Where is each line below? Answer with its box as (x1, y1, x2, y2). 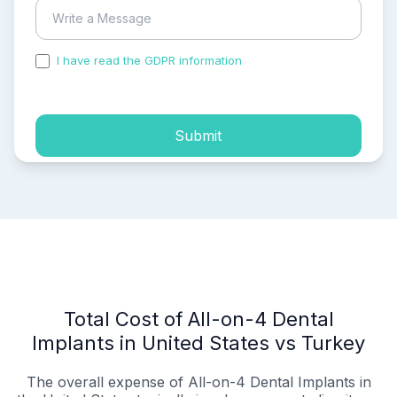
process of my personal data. (35, 68, 198, 83)
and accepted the (245, 53, 345, 68)
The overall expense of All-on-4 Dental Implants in (26, 373, 371, 392)
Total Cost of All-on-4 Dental (63, 307, 334, 331)
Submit (175, 126, 222, 144)
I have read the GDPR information (53, 53, 245, 68)
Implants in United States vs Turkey (32, 331, 365, 355)
